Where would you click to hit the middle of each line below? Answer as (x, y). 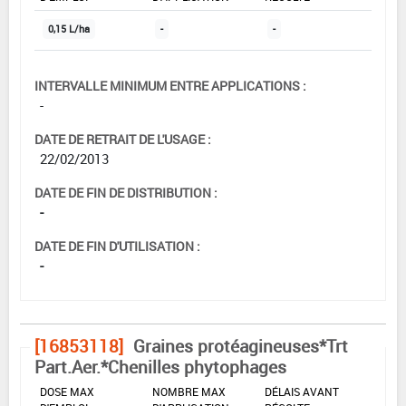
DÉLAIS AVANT (302, 392)
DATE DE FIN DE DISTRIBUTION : (126, 193)
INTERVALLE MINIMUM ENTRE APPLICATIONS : (170, 86)
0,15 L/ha (69, 29)
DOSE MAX (67, 392)
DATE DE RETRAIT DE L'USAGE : (123, 140)
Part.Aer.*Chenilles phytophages (160, 367)
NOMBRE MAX (189, 392)
